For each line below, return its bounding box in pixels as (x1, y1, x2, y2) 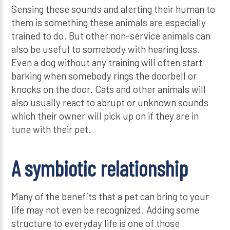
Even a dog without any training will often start (11, 56, 203, 69)
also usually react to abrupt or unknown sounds (11, 97, 209, 109)
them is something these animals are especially (11, 16, 206, 29)
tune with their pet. (11, 123, 92, 136)
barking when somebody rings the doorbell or (11, 70, 197, 82)
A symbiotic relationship (11, 155, 188, 181)
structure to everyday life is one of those (11, 217, 180, 229)
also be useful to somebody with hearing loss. (11, 43, 201, 55)
